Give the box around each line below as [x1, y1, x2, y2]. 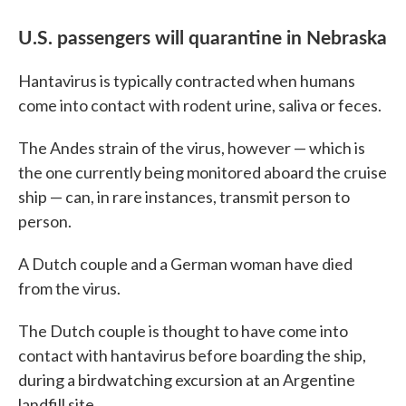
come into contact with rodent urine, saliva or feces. [18, 95, 382, 116]
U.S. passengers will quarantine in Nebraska [18, 23, 387, 51]
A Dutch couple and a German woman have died [18, 254, 353, 275]
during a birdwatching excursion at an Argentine [18, 370, 355, 391]
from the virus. [18, 278, 121, 299]
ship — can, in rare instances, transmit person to [18, 187, 350, 208]
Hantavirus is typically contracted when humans [18, 71, 355, 92]
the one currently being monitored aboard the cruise [18, 162, 387, 183]
